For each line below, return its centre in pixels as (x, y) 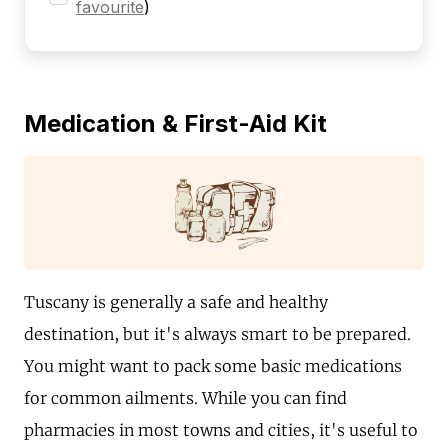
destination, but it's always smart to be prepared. (217, 334)
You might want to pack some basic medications (213, 366)
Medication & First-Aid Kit (175, 123)
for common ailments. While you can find (185, 398)
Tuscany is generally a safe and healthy (176, 302)
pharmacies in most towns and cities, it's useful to (221, 430)
